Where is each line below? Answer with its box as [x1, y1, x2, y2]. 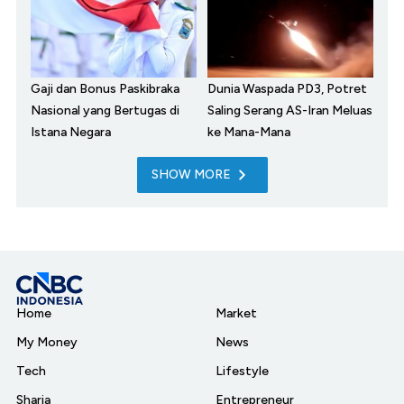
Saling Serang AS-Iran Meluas [207, 103, 372, 119]
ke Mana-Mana [207, 124, 290, 141]
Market [216, 306, 257, 322]
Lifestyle [216, 363, 269, 380]
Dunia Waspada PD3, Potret [207, 81, 367, 97]
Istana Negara [31, 124, 111, 141]
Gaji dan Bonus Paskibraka [31, 81, 179, 97]
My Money [16, 335, 78, 351]
